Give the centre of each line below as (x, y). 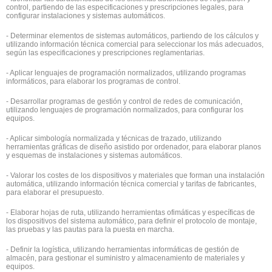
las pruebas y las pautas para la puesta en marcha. (90, 229)
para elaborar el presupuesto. (55, 192)
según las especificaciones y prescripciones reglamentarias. (105, 53)
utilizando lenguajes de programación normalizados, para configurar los (125, 110)
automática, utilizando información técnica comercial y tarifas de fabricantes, (131, 184)
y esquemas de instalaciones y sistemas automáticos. (94, 155)
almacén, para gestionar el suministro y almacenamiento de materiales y (125, 258)
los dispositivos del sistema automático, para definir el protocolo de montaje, (131, 221)
